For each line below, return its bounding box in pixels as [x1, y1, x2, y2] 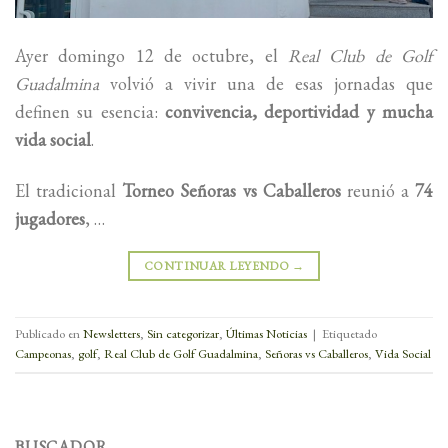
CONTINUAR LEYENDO [144, 258, 292, 275]
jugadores [15, 207, 85, 231]
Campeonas [15, 345, 71, 363]
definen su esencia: [15, 99, 165, 123]
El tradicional [15, 179, 123, 203]
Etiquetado [322, 325, 377, 343]
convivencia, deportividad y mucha [165, 99, 433, 123]
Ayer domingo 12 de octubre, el [15, 43, 288, 67]
